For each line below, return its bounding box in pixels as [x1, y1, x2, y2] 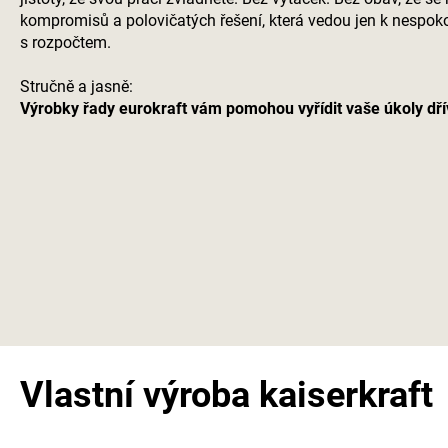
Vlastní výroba [20, 373, 259, 416]
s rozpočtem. [20, 32, 111, 52]
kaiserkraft [259, 373, 433, 416]
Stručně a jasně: [20, 76, 133, 96]
